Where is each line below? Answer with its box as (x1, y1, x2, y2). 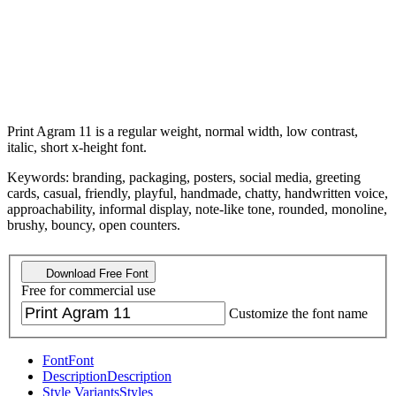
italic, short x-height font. (7, 139, 147, 155)
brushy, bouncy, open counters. (7, 217, 180, 232)
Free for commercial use (21, 283, 156, 299)
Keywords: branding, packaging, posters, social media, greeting (7, 169, 361, 185)
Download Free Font (42, 267, 148, 281)
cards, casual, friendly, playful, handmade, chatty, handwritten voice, (7, 185, 388, 201)
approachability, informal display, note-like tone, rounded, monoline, (7, 201, 387, 217)
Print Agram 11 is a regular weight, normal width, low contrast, (7, 123, 358, 139)
